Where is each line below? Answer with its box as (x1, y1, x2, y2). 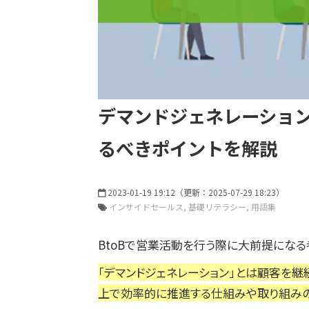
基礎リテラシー (188, 200, 246, 212)
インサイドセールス (109, 200, 183, 212)
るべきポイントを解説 (98, 134, 277, 161)
